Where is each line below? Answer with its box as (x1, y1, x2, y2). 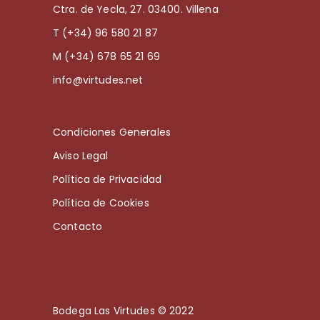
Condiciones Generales (53, 125, 171, 140)
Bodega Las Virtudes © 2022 (53, 304, 194, 319)
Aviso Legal (53, 149, 109, 164)
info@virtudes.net (53, 73, 144, 88)
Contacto (53, 219, 103, 234)
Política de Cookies (53, 196, 149, 211)
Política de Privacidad (53, 172, 162, 187)
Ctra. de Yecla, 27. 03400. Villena (53, 2, 219, 17)
